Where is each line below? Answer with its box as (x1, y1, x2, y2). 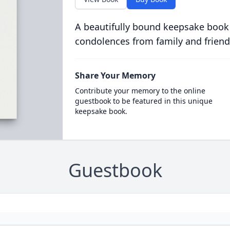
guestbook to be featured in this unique (74, 96, 213, 106)
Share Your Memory (74, 70, 156, 81)
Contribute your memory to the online (74, 86, 205, 95)
